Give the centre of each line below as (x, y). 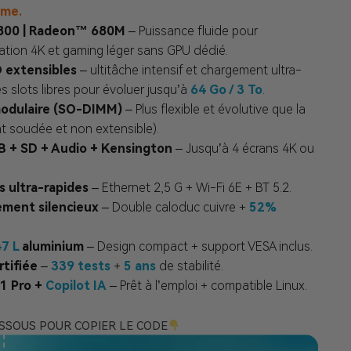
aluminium (51, 246)
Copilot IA (76, 286)
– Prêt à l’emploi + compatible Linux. (206, 286)
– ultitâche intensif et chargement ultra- (189, 70)
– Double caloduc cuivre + (174, 207)
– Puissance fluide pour (191, 31)
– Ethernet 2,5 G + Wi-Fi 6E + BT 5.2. (190, 188)
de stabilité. (189, 266)
